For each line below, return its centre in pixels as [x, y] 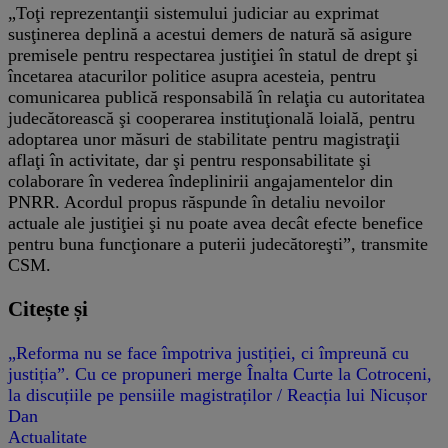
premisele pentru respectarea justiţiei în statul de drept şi [213, 54]
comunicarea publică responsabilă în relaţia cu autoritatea [216, 96]
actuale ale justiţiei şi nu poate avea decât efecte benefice [215, 222]
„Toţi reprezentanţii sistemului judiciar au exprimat [193, 12]
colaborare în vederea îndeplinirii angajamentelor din [200, 180]
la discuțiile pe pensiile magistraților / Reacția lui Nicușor [217, 394]
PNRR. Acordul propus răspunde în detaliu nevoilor [196, 201]
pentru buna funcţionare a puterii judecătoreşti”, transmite [218, 243]
